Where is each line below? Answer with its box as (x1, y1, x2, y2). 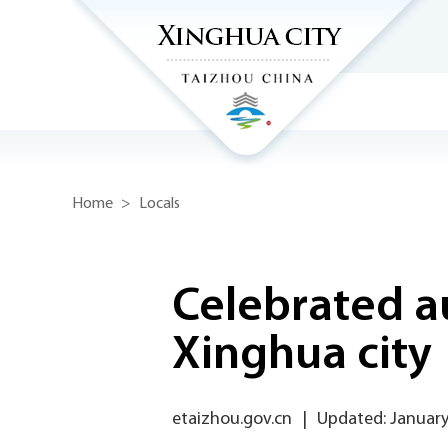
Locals (139, 196, 180, 212)
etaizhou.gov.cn (172, 410, 292, 429)
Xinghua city (172, 332, 432, 380)
